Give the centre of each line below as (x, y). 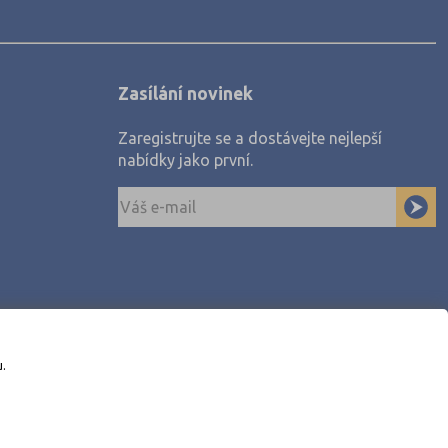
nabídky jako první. (185, 159)
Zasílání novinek (185, 94)
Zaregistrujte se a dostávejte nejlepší (250, 137)
